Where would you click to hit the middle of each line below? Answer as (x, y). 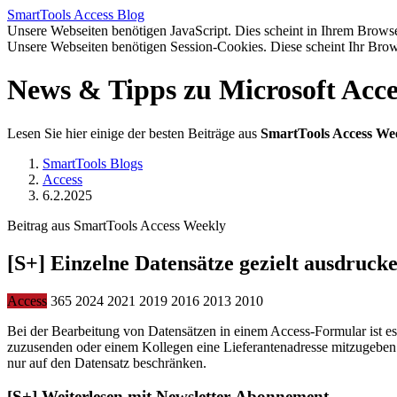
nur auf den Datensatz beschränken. (107, 362)
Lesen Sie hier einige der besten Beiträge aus (134, 133)
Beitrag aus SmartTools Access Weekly (117, 225)
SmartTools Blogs (93, 163)
